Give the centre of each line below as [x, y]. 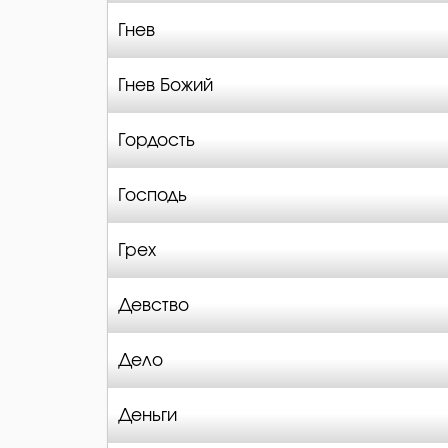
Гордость [156, 140]
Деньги [147, 415]
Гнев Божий [165, 85]
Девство [153, 305]
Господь [152, 195]
